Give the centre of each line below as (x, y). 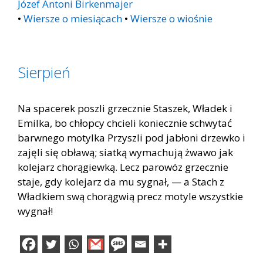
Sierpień (44, 72)
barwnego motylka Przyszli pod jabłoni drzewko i (131, 137)
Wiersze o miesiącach (73, 18)
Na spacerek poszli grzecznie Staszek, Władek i (125, 108)
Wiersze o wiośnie (171, 18)
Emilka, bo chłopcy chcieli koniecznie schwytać (125, 123)
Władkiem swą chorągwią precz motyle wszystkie (130, 196)
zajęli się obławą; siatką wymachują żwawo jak (125, 152)
